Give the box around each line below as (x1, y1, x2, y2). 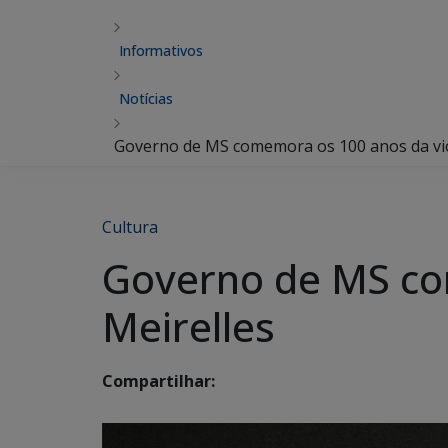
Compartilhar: (102, 370, 215, 393)
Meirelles (102, 299, 275, 354)
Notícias (119, 89, 173, 108)
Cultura (102, 216, 158, 238)
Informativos (119, 41, 203, 60)
